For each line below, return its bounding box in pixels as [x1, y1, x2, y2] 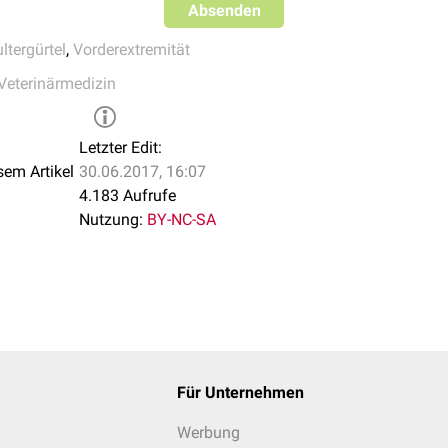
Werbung [176, 423, 240, 442]
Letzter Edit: [79, 138, 162, 157]
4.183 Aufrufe [79, 186, 176, 205]
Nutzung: [79, 210, 143, 229]
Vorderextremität [73, 40, 190, 59]
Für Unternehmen [176, 383, 304, 402]
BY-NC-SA [147, 210, 216, 229]
